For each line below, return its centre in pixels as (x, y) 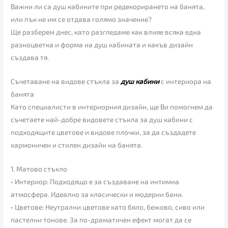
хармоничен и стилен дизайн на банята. (77, 145)
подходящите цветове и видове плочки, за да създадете (104, 132)
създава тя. (30, 57)
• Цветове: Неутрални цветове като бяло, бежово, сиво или (108, 207)
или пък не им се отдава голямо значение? (81, 19)
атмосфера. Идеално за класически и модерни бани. (97, 194)
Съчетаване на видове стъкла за (65, 81)
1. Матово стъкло (39, 168)
